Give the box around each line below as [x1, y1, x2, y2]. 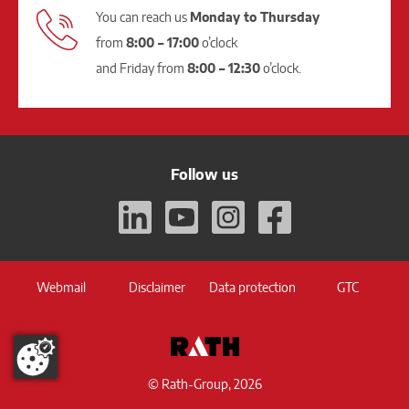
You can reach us [96, 8, 190, 25]
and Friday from [96, 59, 187, 76]
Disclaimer [128, 278, 185, 295]
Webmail [37, 278, 87, 295]
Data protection [208, 278, 296, 295]
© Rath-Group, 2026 [147, 375, 262, 392]
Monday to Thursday [190, 8, 320, 25]
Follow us [171, 164, 238, 184]
